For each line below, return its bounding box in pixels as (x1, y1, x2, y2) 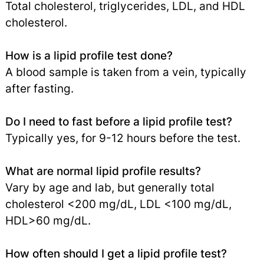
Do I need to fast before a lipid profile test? (5, 114, 232, 129)
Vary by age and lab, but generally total (5, 180, 214, 195)
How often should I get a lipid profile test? (5, 246, 227, 261)
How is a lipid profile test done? (5, 48, 173, 63)
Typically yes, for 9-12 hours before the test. (5, 131, 240, 146)
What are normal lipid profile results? (5, 164, 201, 179)
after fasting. (5, 81, 74, 96)
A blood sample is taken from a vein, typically (5, 65, 246, 80)
